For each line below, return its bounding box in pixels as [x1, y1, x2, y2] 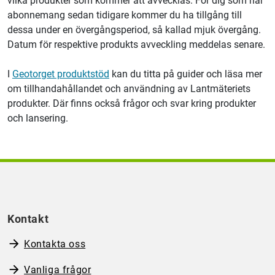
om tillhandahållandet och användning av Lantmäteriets [7, 83, 250, 95]
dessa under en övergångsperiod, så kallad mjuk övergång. [7, 24, 261, 36]
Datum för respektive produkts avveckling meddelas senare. [7, 39, 265, 51]
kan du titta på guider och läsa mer [109, 68, 262, 80]
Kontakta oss [24, 238, 86, 250]
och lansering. [7, 112, 68, 125]
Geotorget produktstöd [12, 68, 109, 80]
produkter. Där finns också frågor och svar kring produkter [7, 98, 256, 110]
